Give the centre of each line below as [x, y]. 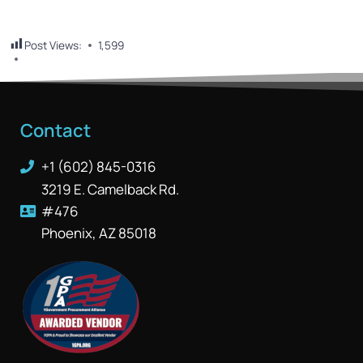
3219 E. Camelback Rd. [111, 190]
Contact [56, 131]
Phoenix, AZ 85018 [99, 233]
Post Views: [53, 45]
